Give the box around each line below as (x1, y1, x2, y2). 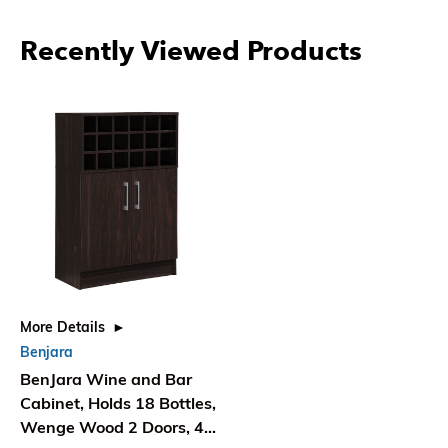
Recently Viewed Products (20, 34, 362, 68)
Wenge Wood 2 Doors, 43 (20, 417, 214, 438)
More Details (20, 318, 105, 337)
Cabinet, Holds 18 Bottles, (20, 393, 216, 414)
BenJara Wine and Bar (20, 369, 192, 390)
